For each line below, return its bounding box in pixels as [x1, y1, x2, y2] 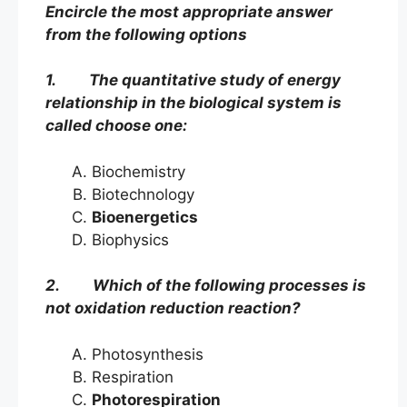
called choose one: [45, 116, 187, 135]
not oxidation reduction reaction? [45, 299, 301, 318]
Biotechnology [92, 184, 194, 203]
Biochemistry [92, 162, 194, 181]
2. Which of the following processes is [45, 276, 366, 295]
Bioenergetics [92, 207, 198, 226]
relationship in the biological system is [45, 94, 342, 113]
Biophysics [92, 230, 169, 249]
